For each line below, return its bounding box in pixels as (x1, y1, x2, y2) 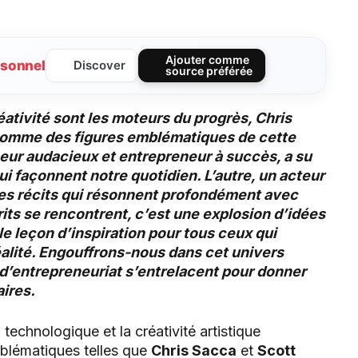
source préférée (165, 64, 253, 78)
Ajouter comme (165, 53, 250, 67)
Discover (74, 58, 126, 74)
